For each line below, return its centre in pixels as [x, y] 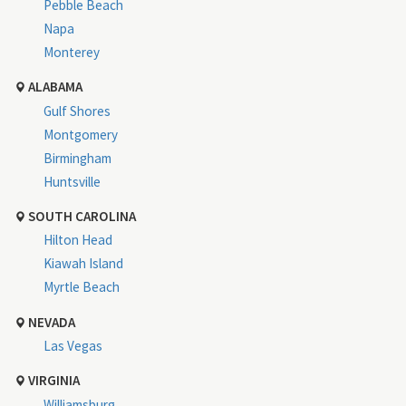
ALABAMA [54, 86]
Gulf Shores [77, 111]
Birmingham [77, 158]
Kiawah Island [83, 264]
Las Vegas [73, 346]
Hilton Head [78, 240]
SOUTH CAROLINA [81, 216]
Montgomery [81, 134]
